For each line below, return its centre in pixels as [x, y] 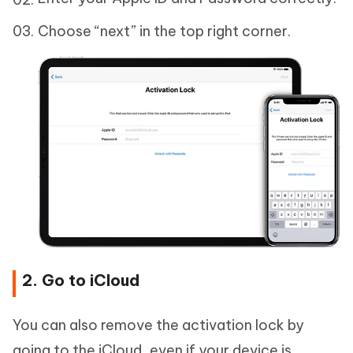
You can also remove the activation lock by [158, 325]
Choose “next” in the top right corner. [166, 32]
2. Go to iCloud [81, 281]
